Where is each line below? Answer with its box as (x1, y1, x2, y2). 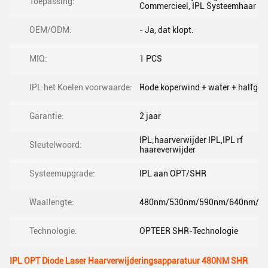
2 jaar (139, 111, 161, 121)
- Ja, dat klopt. (139, 25, 194, 35)
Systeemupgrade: (29, 169, 95, 178)
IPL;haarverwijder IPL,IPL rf (139, 135, 243, 145)
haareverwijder (139, 145, 196, 154)
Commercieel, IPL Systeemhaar (139, 1, 256, 11)
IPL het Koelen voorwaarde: (29, 83, 132, 92)
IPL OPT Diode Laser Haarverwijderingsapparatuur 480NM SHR (10, 256, 248, 266)
